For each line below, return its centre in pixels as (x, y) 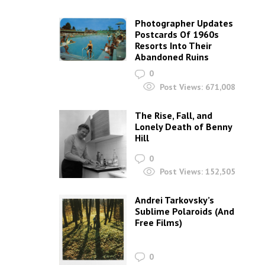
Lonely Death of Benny (184, 126)
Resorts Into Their (174, 46)
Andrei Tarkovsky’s (175, 200)
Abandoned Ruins (172, 57)
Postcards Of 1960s (177, 35)
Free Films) (159, 223)
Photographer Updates (184, 23)
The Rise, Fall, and (174, 115)
